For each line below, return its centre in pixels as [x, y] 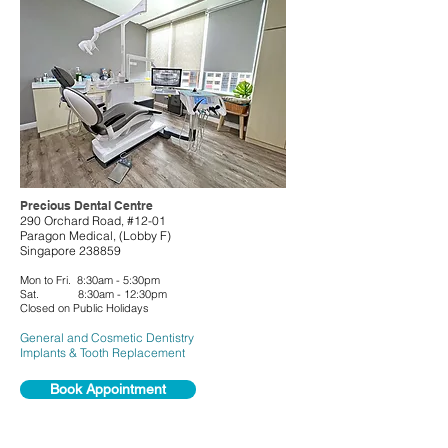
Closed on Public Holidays [84, 308]
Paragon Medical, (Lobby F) [95, 235]
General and [55, 337]
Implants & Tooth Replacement [102, 352]
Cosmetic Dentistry [142, 337]
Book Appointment [108, 389]
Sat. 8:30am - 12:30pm [93, 294]
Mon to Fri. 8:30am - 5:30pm [90, 280]
